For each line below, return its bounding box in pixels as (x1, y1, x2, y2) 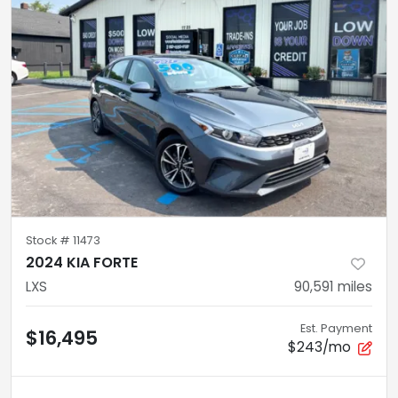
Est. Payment (300, 321, 372, 336)
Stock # (26, 233, 73, 248)
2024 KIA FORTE (26, 252, 138, 273)
